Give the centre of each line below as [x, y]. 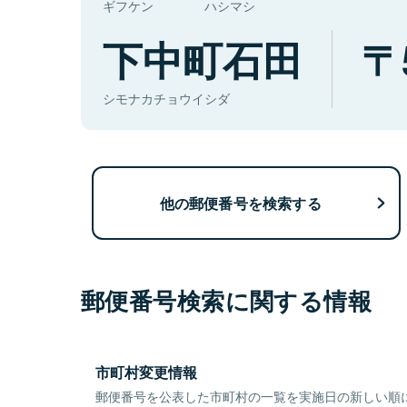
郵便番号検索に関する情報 [227, 301]
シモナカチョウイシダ [166, 99]
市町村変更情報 [146, 372]
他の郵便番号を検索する [240, 203]
